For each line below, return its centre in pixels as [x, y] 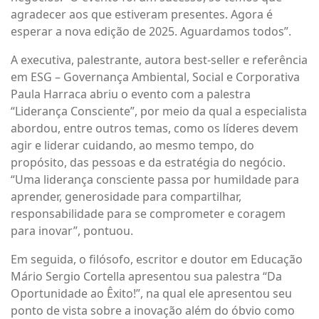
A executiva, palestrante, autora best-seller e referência [159, 60]
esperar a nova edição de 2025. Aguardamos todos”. [151, 31]
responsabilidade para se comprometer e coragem [148, 214]
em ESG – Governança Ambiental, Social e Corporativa [155, 77]
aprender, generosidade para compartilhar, [126, 197]
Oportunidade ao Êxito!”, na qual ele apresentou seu [151, 293]
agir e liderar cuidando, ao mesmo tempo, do [132, 145]
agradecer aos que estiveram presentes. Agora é [142, 14]
